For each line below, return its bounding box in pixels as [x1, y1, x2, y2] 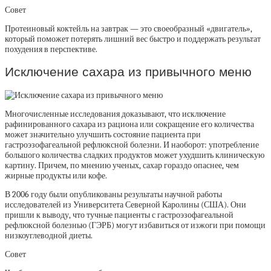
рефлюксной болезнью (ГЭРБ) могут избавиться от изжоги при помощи [5, 220, 266, 230]
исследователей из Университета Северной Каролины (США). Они [5, 199, 246, 210]
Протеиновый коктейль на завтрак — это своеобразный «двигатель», [5, 24, 252, 34]
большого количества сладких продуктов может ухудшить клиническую [5, 149, 264, 160]
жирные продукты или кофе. [5, 170, 107, 181]
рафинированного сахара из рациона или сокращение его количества [5, 119, 254, 129]
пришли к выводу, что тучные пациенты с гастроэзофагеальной [5, 209, 233, 220]
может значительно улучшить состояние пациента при [5, 129, 201, 140]
